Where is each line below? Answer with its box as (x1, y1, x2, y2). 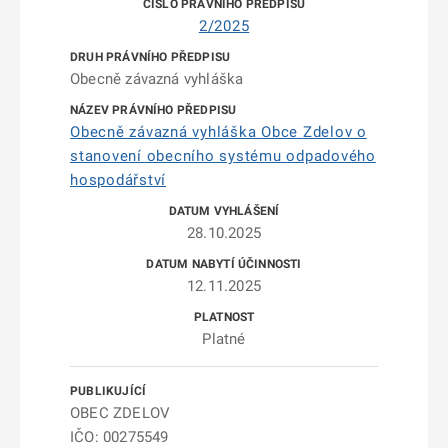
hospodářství (70, 171, 166, 189)
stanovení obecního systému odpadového (70, 147, 376, 165)
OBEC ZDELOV (70, 404, 171, 422)
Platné (202, 330, 246, 348)
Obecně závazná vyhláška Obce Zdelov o (70, 123, 367, 141)
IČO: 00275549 (70, 428, 169, 446)
